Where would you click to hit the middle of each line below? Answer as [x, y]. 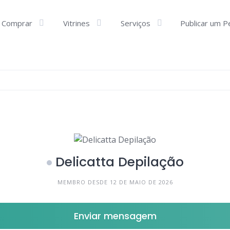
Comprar [17, 23]
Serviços [136, 23]
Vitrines [76, 23]
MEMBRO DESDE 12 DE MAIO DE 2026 [115, 182]
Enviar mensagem [115, 216]
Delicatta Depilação [119, 162]
